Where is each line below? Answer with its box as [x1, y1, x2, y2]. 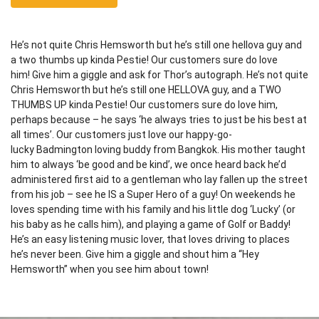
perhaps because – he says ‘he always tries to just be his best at [11, 114, 307, 126]
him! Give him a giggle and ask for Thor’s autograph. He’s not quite [11, 69, 308, 81]
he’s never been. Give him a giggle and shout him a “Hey [11, 249, 259, 261]
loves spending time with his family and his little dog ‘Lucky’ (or [11, 204, 296, 216]
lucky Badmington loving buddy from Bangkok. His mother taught [11, 144, 305, 156]
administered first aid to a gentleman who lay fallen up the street [11, 174, 308, 186]
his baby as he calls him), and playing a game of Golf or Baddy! [11, 219, 291, 231]
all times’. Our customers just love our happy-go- [11, 129, 232, 141]
